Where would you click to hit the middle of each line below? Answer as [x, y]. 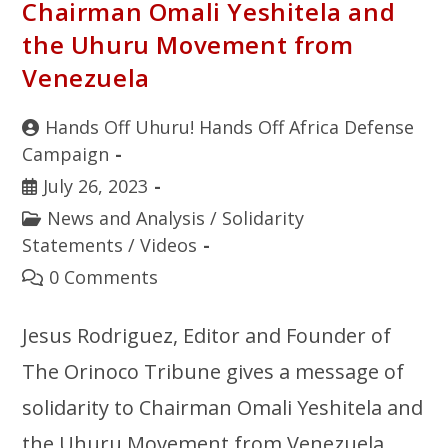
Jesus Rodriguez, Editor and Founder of [207, 335]
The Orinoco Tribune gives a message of [213, 371]
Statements [73, 244]
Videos [169, 244]
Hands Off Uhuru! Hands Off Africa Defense [230, 126]
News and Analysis [126, 217]
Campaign [66, 153]
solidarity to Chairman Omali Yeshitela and [223, 407]
